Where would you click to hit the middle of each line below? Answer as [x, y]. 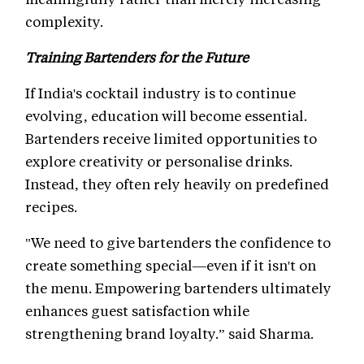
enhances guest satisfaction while [137, 311]
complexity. [64, 22]
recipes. [51, 207]
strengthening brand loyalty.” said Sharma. [169, 334]
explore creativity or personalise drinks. [159, 161]
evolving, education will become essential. [166, 116]
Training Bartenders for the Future [137, 57]
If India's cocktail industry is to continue [160, 93]
